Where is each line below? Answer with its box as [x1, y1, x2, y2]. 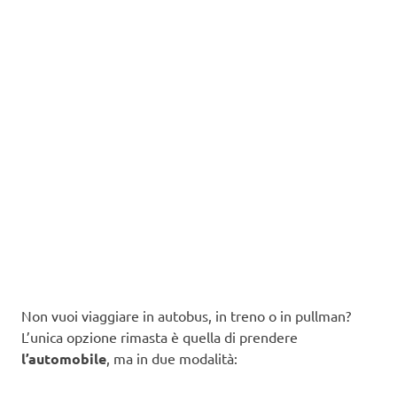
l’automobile [21, 349, 106, 369]
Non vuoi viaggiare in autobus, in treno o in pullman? [21, 307, 351, 325]
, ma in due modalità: [106, 349, 237, 368]
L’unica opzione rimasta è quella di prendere [21, 328, 298, 346]
